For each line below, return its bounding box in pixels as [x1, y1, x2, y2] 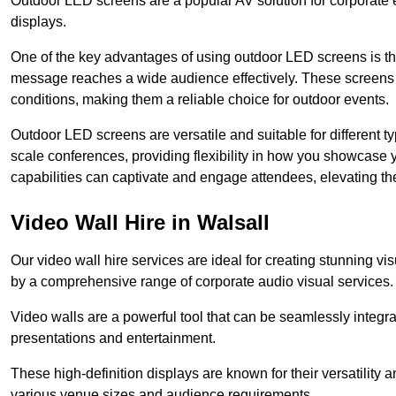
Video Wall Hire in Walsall [11, 210, 270, 235]
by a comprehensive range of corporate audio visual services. [11, 274, 393, 290]
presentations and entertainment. [11, 331, 216, 346]
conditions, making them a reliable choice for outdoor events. [11, 92, 389, 108]
